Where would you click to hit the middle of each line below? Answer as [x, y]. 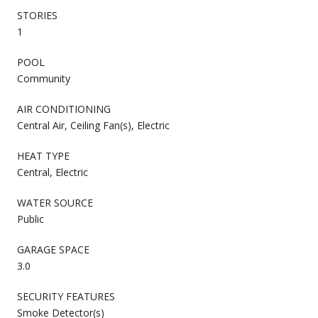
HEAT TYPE [43, 155]
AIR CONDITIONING [64, 109]
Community [44, 78]
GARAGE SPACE [53, 249]
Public [31, 219]
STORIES [37, 15]
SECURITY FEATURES [66, 296]
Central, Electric [53, 172]
